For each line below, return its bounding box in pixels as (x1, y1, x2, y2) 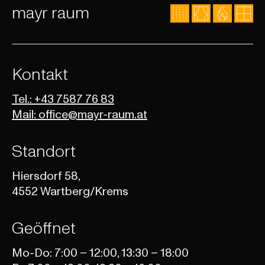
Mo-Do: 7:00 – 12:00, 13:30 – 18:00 (12, 245, 189, 261)
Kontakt (12, 63, 68, 86)
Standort (12, 140, 76, 163)
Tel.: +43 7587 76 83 (12, 91, 114, 108)
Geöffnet (12, 217, 76, 240)
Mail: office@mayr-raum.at (12, 106, 147, 123)
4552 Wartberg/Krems (12, 183, 128, 200)
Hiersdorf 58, (12, 168, 80, 185)
